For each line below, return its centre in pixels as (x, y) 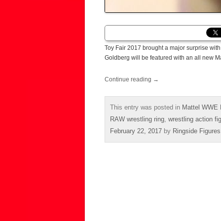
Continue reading (129, 79)
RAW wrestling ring (137, 119)
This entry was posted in (146, 107)
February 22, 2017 (136, 131)
